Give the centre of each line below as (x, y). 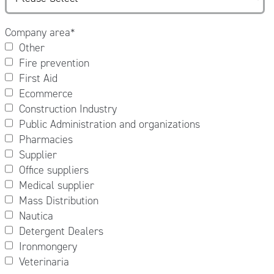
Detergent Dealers (61, 231)
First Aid (38, 78)
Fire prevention (54, 63)
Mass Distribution (58, 200)
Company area (37, 32)
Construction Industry (68, 109)
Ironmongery (48, 246)
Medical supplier (56, 185)
